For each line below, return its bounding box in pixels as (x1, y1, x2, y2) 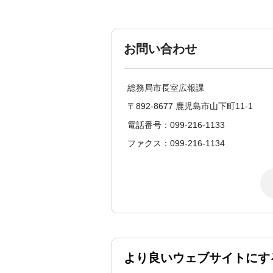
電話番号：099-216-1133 (127, 119, 225, 130)
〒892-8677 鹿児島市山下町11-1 (127, 101, 253, 112)
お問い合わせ (124, 41, 197, 55)
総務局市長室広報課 (127, 82, 204, 93)
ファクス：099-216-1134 (127, 138, 225, 148)
